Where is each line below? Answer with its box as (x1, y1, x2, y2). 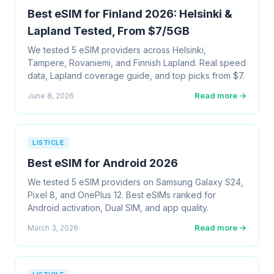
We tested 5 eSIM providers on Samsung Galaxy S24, (28, 177, 243, 187)
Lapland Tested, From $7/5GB (28, 24, 190, 37)
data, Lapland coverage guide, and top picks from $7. (28, 70, 245, 81)
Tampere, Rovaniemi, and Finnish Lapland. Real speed (28, 57, 246, 68)
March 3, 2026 (28, 223, 78, 232)
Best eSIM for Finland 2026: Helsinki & (28, 7, 232, 20)
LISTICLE (32, 138, 64, 147)
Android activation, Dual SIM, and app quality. (28, 202, 209, 213)
